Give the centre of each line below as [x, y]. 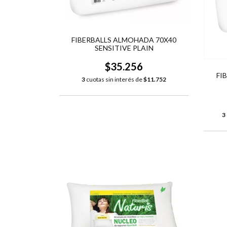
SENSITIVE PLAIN [124, 48]
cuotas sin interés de [114, 80]
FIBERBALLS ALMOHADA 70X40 [124, 40]
